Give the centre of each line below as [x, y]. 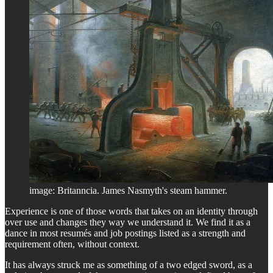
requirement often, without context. [72, 244]
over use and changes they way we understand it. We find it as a [128, 222]
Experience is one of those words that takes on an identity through [131, 211]
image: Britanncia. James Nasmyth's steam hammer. [128, 191]
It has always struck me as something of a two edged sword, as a [129, 265]
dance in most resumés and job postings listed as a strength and [125, 233]
